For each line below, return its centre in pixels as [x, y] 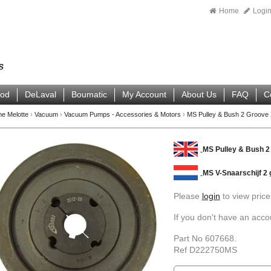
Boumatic [89, 94]
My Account [144, 94]
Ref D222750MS [205, 250]
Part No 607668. [205, 238]
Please [188, 196]
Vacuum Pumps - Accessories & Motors [122, 114]
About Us [199, 94]
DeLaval [41, 94]
